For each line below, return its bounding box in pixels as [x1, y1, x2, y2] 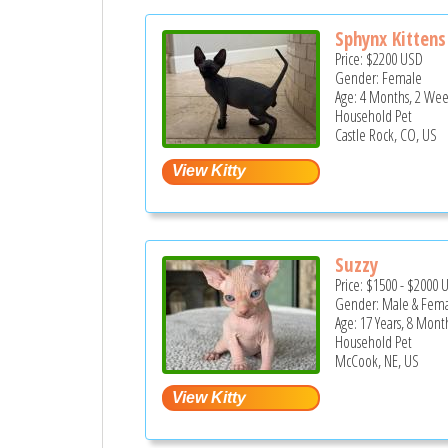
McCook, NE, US [335, 350, 420, 373]
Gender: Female [335, 66, 423, 89]
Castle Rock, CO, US [335, 123, 438, 146]
